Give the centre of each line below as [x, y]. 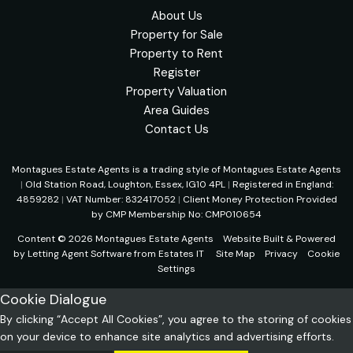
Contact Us [176, 129]
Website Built [253, 238]
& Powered [310, 238]
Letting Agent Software [80, 253]
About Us [176, 15]
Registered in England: [282, 184]
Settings [176, 268]
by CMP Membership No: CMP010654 [176, 214]
